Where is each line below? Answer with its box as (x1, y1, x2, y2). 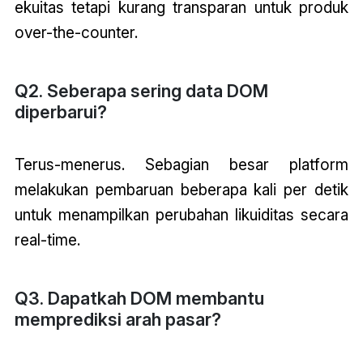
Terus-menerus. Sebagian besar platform (14, 154, 349, 174)
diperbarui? (14, 100, 107, 122)
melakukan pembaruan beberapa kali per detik (14, 179, 349, 199)
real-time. (14, 229, 80, 250)
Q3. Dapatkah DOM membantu (14, 287, 264, 309)
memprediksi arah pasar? (14, 308, 221, 330)
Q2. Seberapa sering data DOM (14, 79, 268, 101)
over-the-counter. (14, 22, 138, 42)
